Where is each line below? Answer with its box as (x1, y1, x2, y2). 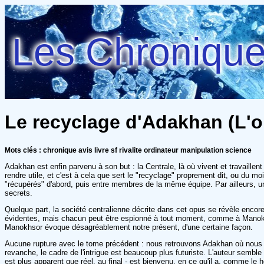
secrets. (5, 188, 32, 197)
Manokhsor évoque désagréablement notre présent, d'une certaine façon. (5, 222, 253, 232)
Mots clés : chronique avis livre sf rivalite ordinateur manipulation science (5, 146, 252, 154)
